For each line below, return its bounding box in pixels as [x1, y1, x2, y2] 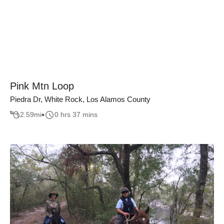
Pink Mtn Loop [10, 80, 74, 91]
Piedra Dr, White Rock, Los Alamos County [10, 95, 150, 103]
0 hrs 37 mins [54, 110, 97, 119]
